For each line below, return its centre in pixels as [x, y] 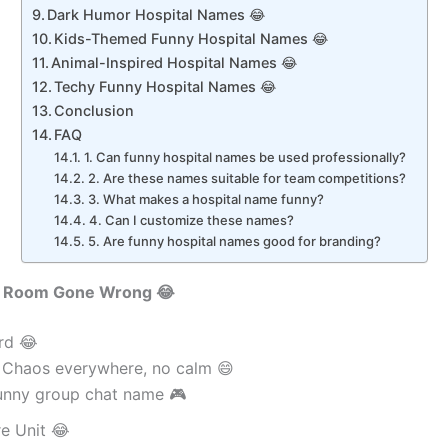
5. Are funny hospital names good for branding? [234, 241]
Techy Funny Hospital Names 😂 [165, 87]
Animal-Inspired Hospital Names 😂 [174, 63]
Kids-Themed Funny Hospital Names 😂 [191, 39]
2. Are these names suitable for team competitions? [246, 178]
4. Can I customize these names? [191, 220]
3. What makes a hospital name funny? [205, 199]
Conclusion [94, 111]
